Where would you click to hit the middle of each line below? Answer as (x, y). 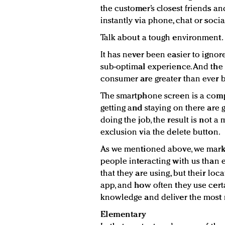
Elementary (123, 215)
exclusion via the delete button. (160, 133)
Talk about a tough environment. (162, 38)
